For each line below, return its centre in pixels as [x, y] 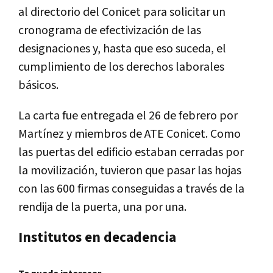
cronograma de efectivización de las [110, 30]
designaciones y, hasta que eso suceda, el [122, 48]
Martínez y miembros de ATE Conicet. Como [129, 134]
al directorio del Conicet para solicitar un [122, 12]
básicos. [38, 85]
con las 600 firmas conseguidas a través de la [131, 189]
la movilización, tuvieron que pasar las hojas [130, 170]
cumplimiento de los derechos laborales [121, 67]
